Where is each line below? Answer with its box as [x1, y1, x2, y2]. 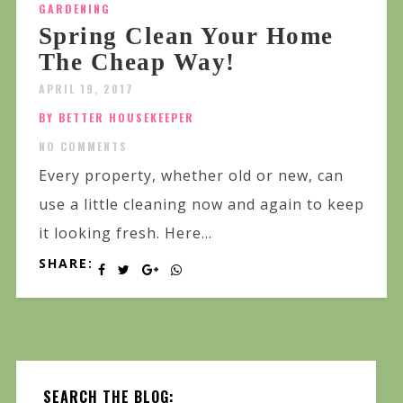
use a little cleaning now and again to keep [38, 193, 364, 214]
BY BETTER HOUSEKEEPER [38, 109, 194, 125]
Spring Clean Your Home [38, 22, 334, 49]
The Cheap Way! [38, 48, 236, 76]
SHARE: [38, 254, 94, 272]
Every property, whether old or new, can [38, 165, 344, 185]
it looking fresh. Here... [38, 222, 212, 243]
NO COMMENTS [38, 138, 128, 154]
